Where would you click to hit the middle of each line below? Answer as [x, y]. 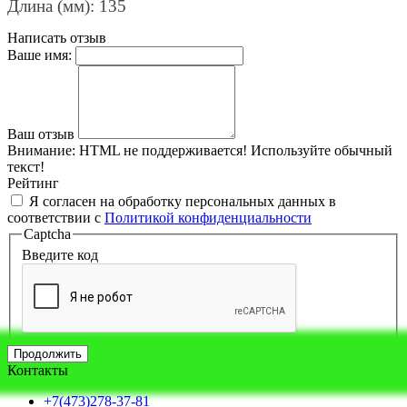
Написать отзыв [57, 37]
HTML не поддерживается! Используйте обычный [234, 150]
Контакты [38, 371]
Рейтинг [33, 183]
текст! [26, 166]
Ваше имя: [40, 55]
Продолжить [48, 354]
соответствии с [56, 217]
